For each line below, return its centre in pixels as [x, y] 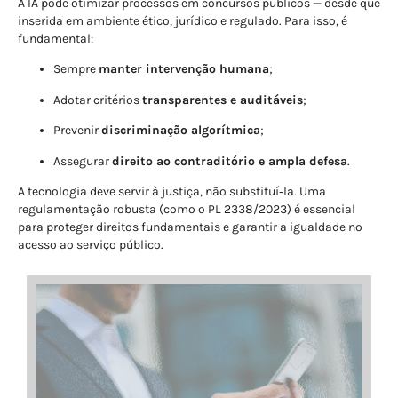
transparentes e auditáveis [223, 99]
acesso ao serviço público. [91, 245]
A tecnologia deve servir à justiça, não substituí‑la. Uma [172, 192]
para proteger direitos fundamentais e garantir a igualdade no [190, 227]
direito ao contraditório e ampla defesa [230, 161]
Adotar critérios [98, 99]
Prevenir [77, 131]
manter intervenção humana [184, 69]
